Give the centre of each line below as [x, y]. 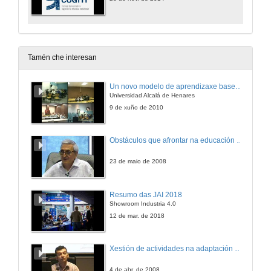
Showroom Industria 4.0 [143, 204]
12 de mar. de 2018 [137, 215]
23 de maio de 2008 [138, 162]
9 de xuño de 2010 [136, 107]
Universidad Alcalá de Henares [152, 96]
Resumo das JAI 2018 [146, 194]
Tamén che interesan [62, 57]
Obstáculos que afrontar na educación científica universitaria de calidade [240, 141]
